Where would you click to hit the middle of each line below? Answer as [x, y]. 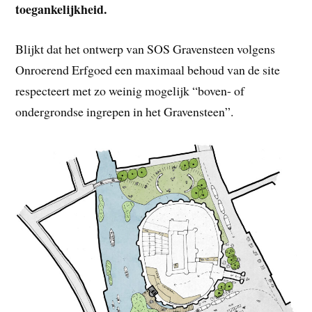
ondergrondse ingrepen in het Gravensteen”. [125, 111]
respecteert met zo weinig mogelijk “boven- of [130, 90]
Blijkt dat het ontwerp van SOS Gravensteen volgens [146, 48]
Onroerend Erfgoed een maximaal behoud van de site [148, 69]
